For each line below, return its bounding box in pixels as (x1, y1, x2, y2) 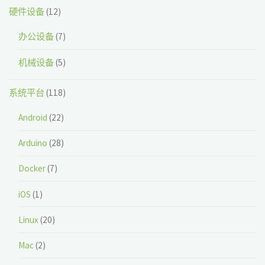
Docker (18, 163, 46, 174)
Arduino (18, 137, 47, 149)
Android (18, 111, 47, 123)
